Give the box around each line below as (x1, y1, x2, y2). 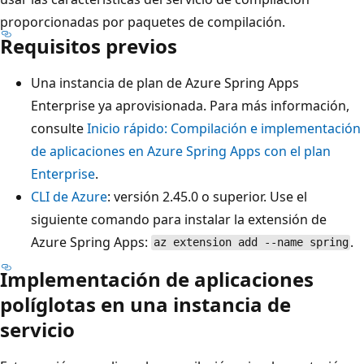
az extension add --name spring (153, 236, 349, 249)
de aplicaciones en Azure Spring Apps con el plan (31, 141, 331, 160)
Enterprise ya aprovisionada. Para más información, (31, 96, 349, 115)
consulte (31, 119, 87, 137)
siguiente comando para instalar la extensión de (31, 210, 327, 228)
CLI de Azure (31, 187, 107, 206)
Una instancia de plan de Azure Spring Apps (31, 73, 299, 92)
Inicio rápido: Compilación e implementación (87, 119, 361, 137)
